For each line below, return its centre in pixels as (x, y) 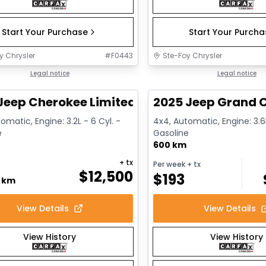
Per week (170, 164)
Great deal (181, 74)
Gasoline (171, 133)
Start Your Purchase (45, 32)
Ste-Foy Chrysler (193, 56)
